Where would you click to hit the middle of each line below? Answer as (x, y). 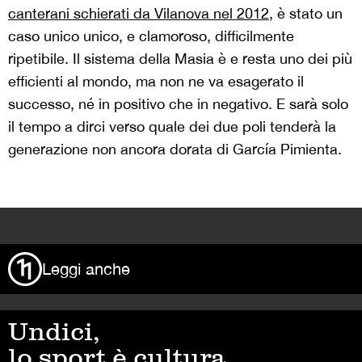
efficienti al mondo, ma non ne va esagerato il (156, 82)
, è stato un (306, 14)
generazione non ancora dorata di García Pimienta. (175, 149)
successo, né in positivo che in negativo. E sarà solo (178, 104)
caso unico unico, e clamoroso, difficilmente (151, 36)
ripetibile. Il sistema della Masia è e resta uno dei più (180, 59)
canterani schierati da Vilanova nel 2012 (139, 14)
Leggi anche (86, 269)
